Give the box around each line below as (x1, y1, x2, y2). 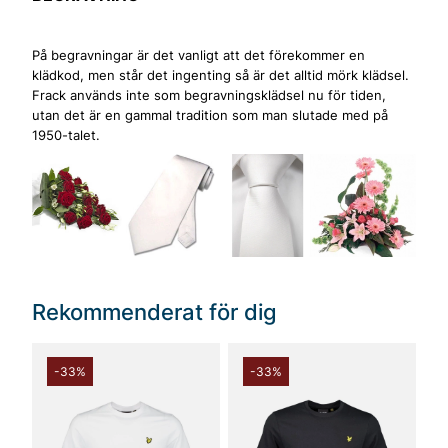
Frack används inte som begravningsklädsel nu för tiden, (32, 87, 386, 104)
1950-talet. (32, 127, 104, 144)
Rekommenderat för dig (32, 297, 277, 325)
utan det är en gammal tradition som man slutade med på (32, 107, 388, 124)
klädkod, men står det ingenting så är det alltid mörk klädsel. (32, 67, 409, 84)
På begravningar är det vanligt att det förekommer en (32, 47, 365, 64)
